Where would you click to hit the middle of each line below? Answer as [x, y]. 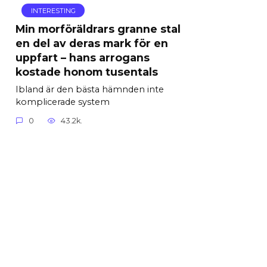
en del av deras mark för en [92, 43]
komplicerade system [63, 102]
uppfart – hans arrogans [83, 57]
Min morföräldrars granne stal [98, 29]
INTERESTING [53, 10]
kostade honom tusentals [87, 72]
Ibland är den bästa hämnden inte [90, 89]
